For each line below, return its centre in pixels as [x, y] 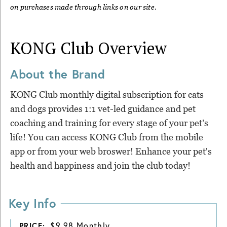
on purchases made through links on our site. [84, 7]
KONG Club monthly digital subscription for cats [107, 94]
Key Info [32, 203]
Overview [130, 48]
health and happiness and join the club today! [100, 165]
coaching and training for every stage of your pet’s [109, 123]
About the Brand [58, 74]
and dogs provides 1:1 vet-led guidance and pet [103, 109]
